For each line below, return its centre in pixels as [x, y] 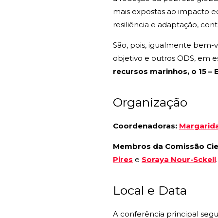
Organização [150, 102]
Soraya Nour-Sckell [179, 160]
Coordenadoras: [145, 126]
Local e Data [150, 191]
